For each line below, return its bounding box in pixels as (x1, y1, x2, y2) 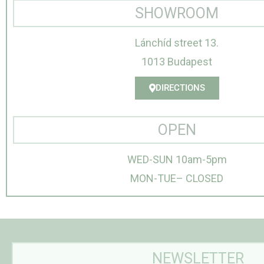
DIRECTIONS (155, 82, 205, 93)
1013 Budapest (141, 55, 213, 68)
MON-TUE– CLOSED (130, 171, 224, 184)
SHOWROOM (135, 4, 219, 22)
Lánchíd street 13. (135, 37, 219, 49)
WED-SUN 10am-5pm (127, 153, 227, 166)
